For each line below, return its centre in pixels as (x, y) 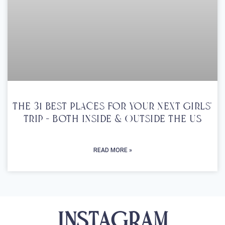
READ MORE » (113, 150)
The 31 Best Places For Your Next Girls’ (113, 107)
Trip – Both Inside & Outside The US (113, 120)
